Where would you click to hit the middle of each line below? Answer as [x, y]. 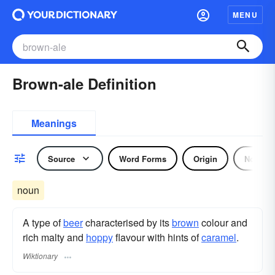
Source [61, 158]
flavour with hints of [157, 237]
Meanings [54, 123]
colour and [223, 223]
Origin [205, 158]
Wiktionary [40, 256]
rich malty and [54, 237]
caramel [219, 237]
